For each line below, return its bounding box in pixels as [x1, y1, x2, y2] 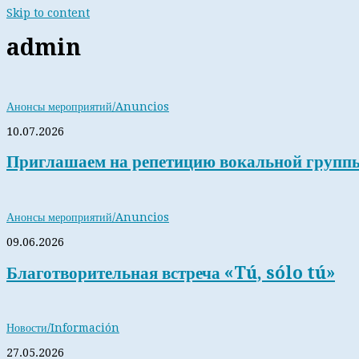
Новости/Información [6, 321, 119, 335]
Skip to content [6, 6, 90, 19]
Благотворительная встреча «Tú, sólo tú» [6, 262, 335, 283]
